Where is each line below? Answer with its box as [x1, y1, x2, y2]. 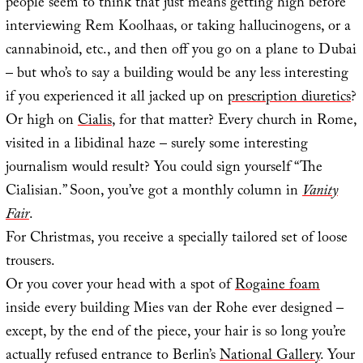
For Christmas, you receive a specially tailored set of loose [5, 226, 348, 252]
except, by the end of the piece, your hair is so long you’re [5, 320, 346, 346]
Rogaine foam [234, 273, 320, 299]
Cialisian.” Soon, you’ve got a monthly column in [5, 179, 302, 205]
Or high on [5, 109, 78, 135]
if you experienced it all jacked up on [5, 85, 228, 111]
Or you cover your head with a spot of [5, 273, 235, 299]
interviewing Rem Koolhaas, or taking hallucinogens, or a [5, 15, 351, 41]
